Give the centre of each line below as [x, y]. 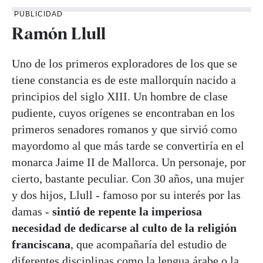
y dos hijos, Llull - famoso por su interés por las [126, 195]
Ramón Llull [59, 33]
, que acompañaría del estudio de [149, 245]
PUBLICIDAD [38, 14]
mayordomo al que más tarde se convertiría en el [128, 146]
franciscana [41, 245]
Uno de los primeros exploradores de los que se [124, 64]
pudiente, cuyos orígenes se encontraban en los [123, 113]
